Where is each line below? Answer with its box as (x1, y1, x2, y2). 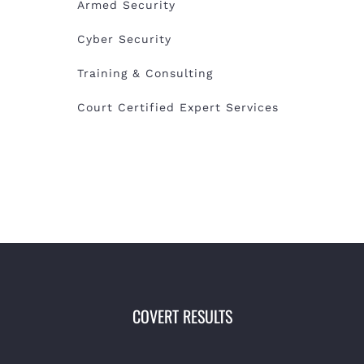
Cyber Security (77, 32, 171, 45)
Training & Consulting (77, 66, 213, 80)
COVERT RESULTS (132, 303, 232, 328)
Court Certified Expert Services (77, 100, 279, 114)
